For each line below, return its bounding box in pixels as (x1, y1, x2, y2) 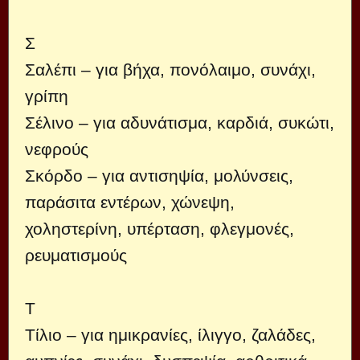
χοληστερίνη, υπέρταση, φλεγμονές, (25, 219, 294, 238)
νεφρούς (25, 140, 88, 158)
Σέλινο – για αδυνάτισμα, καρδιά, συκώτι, (25, 113, 334, 132)
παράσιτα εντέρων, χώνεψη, (25, 193, 235, 211)
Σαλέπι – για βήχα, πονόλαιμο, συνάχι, (25, 60, 316, 79)
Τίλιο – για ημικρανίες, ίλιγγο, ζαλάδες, (25, 325, 316, 344)
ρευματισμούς (25, 246, 127, 264)
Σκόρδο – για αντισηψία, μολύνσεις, (25, 166, 293, 185)
